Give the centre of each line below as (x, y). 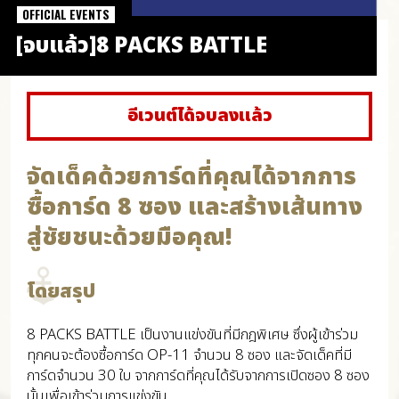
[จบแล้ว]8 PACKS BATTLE (141, 46)
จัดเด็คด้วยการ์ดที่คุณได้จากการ (191, 177)
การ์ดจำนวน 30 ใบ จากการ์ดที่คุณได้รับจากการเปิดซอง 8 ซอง (198, 376)
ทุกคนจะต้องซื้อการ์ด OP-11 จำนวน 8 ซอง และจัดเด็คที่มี (189, 356)
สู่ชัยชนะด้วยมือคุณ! (129, 237)
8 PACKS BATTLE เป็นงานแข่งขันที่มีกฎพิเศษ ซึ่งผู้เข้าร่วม (192, 335)
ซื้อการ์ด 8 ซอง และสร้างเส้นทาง (194, 207)
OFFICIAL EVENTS (65, 14)
